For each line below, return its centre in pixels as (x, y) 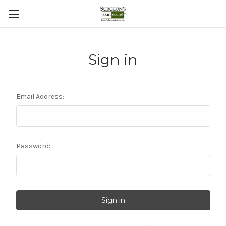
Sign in (113, 60)
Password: (33, 146)
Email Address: (40, 97)
